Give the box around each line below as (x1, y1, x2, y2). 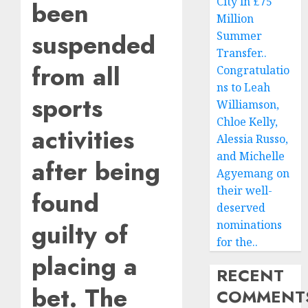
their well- (217, 183, 273, 198)
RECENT (217, 263, 285, 287)
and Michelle (217, 148, 285, 164)
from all (32, 58, 120, 96)
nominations (217, 217, 283, 232)
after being (32, 153, 160, 190)
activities (32, 122, 134, 159)
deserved (217, 200, 266, 215)
